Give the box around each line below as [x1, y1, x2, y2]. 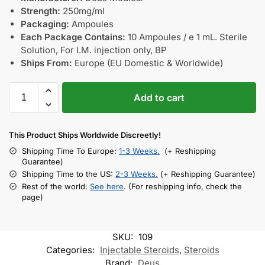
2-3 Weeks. [115, 169, 158, 179]
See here [90, 181, 124, 191]
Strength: [21, 5, 60, 17]
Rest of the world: [22, 181, 90, 191]
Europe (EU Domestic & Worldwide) [72, 57, 223, 69]
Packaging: [21, 18, 69, 30]
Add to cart [134, 91, 185, 104]
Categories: [46, 244, 97, 256]
